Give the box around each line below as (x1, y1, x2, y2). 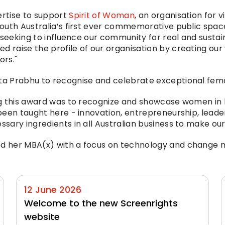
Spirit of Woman (69, 10, 135, 22)
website (24, 210, 60, 223)
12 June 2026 (24, 183, 81, 196)
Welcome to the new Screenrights (24, 197, 178, 210)
